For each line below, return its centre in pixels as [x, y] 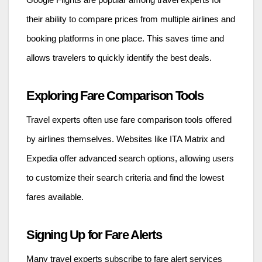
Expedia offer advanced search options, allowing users [130, 159]
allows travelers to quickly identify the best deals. [119, 58]
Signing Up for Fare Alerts [94, 235]
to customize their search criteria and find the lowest [125, 178]
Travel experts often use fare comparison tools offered [129, 120]
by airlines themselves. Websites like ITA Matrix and [125, 139]
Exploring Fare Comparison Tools [115, 96]
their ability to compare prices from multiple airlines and [131, 20]
